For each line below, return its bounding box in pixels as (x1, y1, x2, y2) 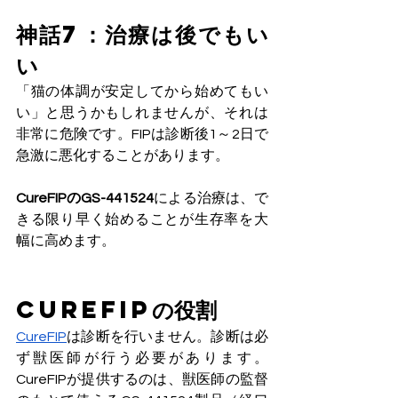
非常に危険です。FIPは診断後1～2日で (16, 127, 268, 142)
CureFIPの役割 (16, 294, 217, 325)
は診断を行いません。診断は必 (67, 330, 268, 345)
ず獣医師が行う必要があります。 (16, 351, 268, 366)
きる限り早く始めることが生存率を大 (16, 212, 268, 227)
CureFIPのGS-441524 (16, 191, 155, 206)
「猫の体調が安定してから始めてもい (16, 84, 268, 99)
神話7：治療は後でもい (16, 19, 268, 50)
